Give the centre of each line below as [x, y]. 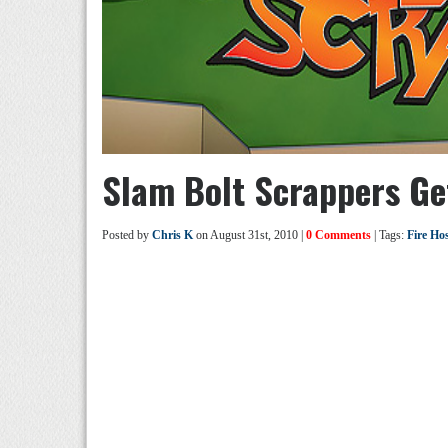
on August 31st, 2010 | [249, 235]
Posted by [127, 235]
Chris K [172, 235]
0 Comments [338, 235]
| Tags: [389, 235]
